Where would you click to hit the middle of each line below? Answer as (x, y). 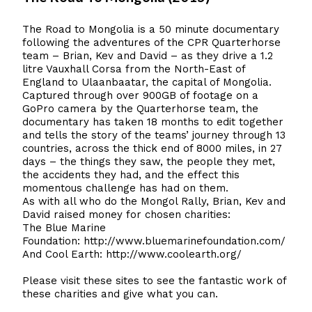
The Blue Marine (64, 227)
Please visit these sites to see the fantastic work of (154, 280)
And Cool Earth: (64, 254)
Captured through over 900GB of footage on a (140, 95)
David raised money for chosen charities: (126, 214)
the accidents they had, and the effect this (131, 174)
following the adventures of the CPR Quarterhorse (151, 42)
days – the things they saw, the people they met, (149, 161)
